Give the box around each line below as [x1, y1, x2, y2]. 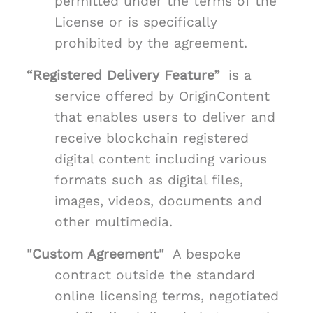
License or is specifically [54, 14, 217, 31]
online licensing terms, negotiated [54, 288, 279, 305]
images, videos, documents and [54, 193, 262, 210]
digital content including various [54, 151, 267, 168]
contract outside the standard [54, 267, 255, 284]
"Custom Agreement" [27, 246, 164, 263]
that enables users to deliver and [54, 109, 275, 126]
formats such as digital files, [54, 172, 243, 189]
